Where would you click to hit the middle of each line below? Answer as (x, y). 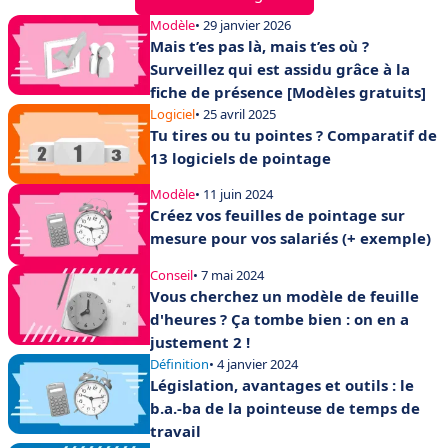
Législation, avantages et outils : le (282, 384)
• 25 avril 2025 (235, 114)
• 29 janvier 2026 (243, 25)
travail (175, 430)
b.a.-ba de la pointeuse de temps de (285, 407)
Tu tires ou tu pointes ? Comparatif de (293, 135)
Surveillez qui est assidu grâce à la (280, 69)
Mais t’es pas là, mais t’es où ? (259, 46)
